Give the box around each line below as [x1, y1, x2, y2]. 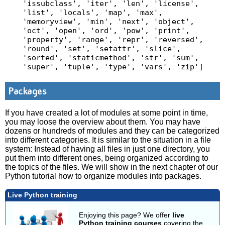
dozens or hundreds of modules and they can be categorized [5, 127, 220, 135]
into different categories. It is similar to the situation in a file [5, 136, 211, 144]
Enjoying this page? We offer [79, 211, 173, 219]
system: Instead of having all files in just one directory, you [5, 145, 210, 153]
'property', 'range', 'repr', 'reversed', [22, 35, 203, 44]
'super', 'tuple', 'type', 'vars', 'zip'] [22, 62, 203, 71]
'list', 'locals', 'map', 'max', [22, 8, 163, 17]
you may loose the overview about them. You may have [5, 118, 201, 126]
